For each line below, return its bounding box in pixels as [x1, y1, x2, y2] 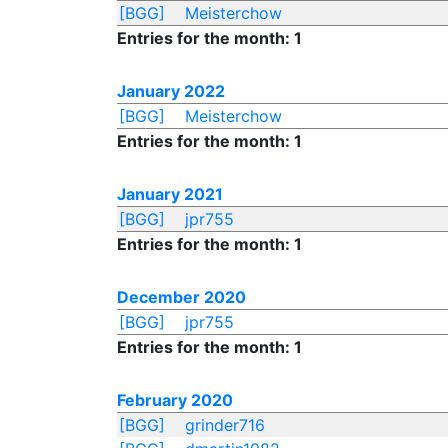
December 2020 [117, 287, 246, 307]
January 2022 [117, 81, 225, 101]
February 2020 [117, 390, 233, 410]
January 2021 [117, 184, 223, 204]
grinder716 [184, 415, 265, 435]
